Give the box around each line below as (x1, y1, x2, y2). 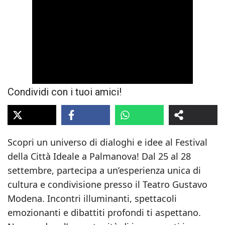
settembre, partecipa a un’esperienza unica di (8, 164, 201, 176)
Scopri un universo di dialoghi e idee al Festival (8, 136, 207, 148)
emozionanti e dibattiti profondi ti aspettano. (8, 206, 201, 218)
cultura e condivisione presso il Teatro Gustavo (8, 178, 207, 190)
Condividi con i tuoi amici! (8, 86, 122, 98)
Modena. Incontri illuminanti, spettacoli (8, 192, 177, 204)
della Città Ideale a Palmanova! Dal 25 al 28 (8, 150, 191, 162)
